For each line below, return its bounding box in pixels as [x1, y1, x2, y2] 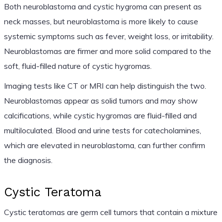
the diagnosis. [3, 155, 53, 165]
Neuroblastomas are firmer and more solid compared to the [3, 46, 211, 56]
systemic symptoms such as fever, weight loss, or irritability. [3, 31, 214, 41]
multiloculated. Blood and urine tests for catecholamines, [3, 125, 201, 135]
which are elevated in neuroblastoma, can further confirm [3, 140, 205, 150]
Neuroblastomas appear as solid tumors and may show [3, 95, 198, 106]
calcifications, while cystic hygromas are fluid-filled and [3, 110, 197, 120]
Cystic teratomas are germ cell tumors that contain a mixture [3, 207, 218, 217]
